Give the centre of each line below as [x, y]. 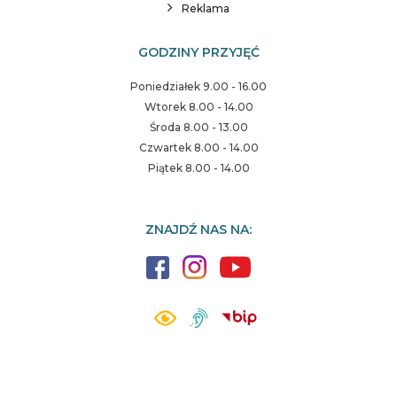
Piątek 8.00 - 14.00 [198, 168]
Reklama [206, 9]
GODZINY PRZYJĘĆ [198, 53]
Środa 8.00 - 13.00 [198, 128]
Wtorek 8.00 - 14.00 [198, 107]
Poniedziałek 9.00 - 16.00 [198, 87]
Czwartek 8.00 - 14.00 [198, 148]
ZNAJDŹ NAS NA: [198, 230]
